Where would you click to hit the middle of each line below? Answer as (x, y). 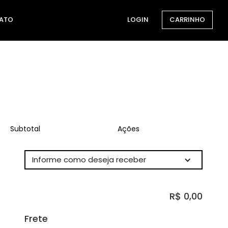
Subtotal (25, 129)
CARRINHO (187, 20)
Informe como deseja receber (89, 160)
